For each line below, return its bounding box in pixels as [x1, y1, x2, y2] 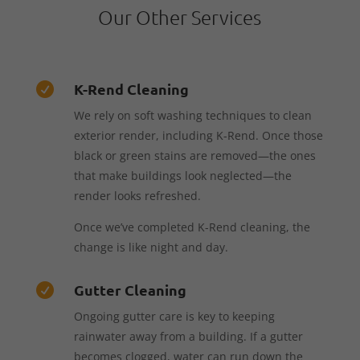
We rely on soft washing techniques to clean [73, 107, 312, 123]
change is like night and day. [73, 239, 228, 255]
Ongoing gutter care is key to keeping [73, 308, 275, 324]
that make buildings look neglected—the [73, 167, 292, 183]
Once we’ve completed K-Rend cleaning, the [73, 219, 310, 235]
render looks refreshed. [73, 187, 201, 203]
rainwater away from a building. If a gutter [73, 328, 303, 344]
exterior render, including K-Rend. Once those [73, 127, 323, 143]
